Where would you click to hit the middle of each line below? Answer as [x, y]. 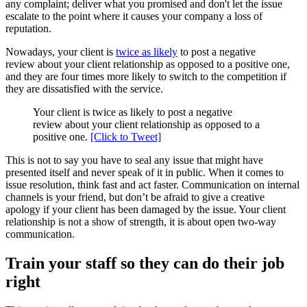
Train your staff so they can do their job [145, 263]
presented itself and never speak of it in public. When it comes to [145, 172]
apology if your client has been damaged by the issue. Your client [146, 209]
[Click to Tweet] [126, 136]
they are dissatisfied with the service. [84, 88]
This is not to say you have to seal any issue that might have [134, 160]
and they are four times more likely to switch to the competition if [146, 76]
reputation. [28, 28]
